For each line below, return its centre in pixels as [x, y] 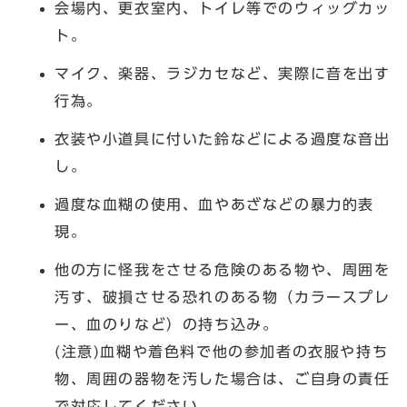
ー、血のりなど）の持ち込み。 [167, 324]
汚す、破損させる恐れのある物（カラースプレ [223, 297]
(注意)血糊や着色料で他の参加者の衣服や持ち [222, 351]
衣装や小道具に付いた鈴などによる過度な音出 [223, 139]
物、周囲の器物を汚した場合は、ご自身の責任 [223, 378]
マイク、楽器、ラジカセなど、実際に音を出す [223, 73]
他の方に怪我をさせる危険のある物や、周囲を [223, 269]
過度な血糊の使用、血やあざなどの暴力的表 [214, 204]
